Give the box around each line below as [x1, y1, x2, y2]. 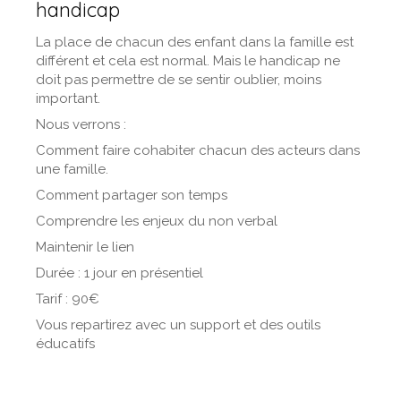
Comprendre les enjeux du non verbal [36, 213, 277, 229]
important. [36, 90, 100, 107]
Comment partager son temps [36, 187, 227, 203]
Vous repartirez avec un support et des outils [36, 317, 320, 333]
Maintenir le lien [36, 239, 138, 255]
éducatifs [36, 336, 95, 352]
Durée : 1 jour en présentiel [36, 265, 203, 281]
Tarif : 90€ [36, 291, 99, 307]
